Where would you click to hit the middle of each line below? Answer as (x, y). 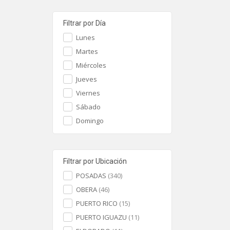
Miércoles (91, 65)
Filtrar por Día (84, 23)
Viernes (88, 93)
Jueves (87, 79)
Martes (87, 51)
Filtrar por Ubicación (95, 161)
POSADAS (92, 176)
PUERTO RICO (98, 203)
